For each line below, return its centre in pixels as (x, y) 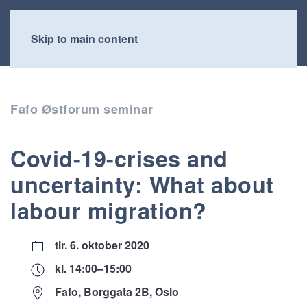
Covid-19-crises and (119, 158)
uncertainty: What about (142, 184)
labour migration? (109, 210)
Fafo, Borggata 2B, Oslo (117, 292)
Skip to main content (84, 39)
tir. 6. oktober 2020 (102, 245)
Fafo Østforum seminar (82, 109)
